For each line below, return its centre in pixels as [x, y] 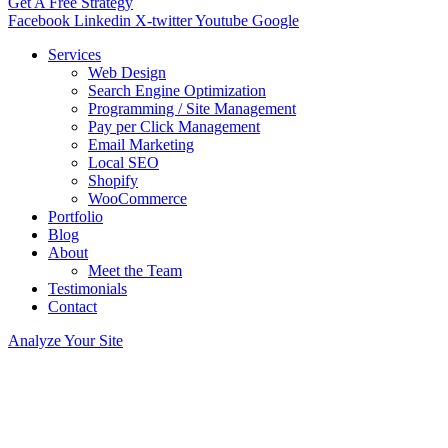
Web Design [127, 73]
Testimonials [87, 289]
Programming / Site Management [192, 109]
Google [275, 21]
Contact [72, 307]
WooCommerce [137, 199]
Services [74, 55]
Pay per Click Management [174, 127]
